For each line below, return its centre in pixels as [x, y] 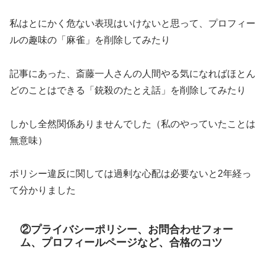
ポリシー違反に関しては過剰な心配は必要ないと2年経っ [130, 174]
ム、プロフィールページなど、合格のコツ [121, 242]
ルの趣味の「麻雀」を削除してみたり [90, 40]
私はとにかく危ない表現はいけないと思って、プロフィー [132, 23]
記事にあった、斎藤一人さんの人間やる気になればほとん [132, 73]
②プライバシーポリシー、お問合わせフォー [126, 229]
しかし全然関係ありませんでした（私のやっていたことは [132, 124]
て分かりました [43, 190]
